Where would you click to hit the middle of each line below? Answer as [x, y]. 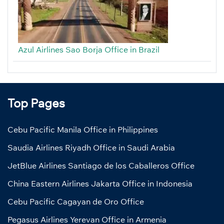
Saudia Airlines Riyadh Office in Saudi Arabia [91, 147]
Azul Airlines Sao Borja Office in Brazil [89, 49]
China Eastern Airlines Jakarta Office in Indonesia [100, 183]
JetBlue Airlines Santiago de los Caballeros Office [101, 165]
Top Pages [36, 103]
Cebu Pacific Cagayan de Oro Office [76, 201]
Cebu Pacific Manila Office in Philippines [83, 129]
